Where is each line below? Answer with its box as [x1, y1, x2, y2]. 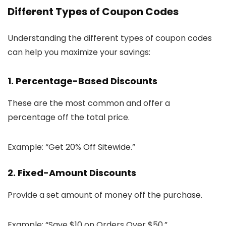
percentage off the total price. [8, 111, 130, 123]
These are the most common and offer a [8, 97, 170, 109]
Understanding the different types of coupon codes [8, 32, 212, 44]
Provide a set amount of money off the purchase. [8, 189, 202, 201]
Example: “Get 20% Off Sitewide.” [8, 141, 135, 153]
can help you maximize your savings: [8, 46, 150, 58]
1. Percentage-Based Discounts [8, 74, 157, 87]
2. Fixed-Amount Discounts [8, 166, 136, 179]
